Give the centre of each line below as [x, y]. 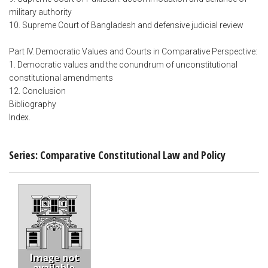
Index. [20, 118]
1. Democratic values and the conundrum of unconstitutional [123, 65]
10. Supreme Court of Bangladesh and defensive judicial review [126, 25]
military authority [40, 12]
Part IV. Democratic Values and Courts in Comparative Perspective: [133, 52]
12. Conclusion [37, 91]
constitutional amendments [61, 78]
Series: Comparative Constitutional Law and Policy [117, 155]
